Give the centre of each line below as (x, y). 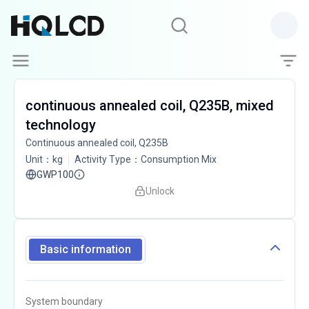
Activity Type (103, 159)
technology (61, 125)
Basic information (86, 249)
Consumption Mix (179, 159)
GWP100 (55, 175)
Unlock (160, 191)
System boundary (64, 301)
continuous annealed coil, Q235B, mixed (150, 106)
